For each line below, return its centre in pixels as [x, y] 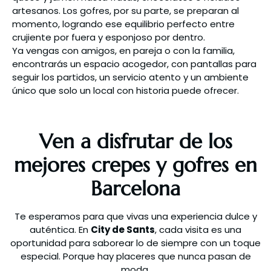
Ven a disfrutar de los [135, 141]
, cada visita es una [198, 230]
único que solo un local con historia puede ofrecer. [126, 90]
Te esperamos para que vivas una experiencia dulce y [135, 216]
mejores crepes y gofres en [135, 165]
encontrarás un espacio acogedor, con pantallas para [134, 64]
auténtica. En [60, 230]
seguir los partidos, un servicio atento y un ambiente [130, 77]
